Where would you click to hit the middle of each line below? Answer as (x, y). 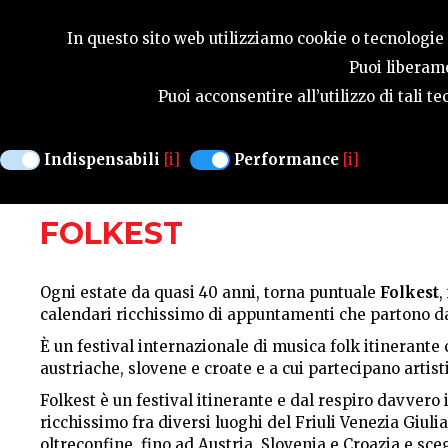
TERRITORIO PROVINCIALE (166, 184)
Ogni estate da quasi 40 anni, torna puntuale (210, 292)
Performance (286, 159)
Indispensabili (102, 159)
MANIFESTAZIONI (109, 119)
